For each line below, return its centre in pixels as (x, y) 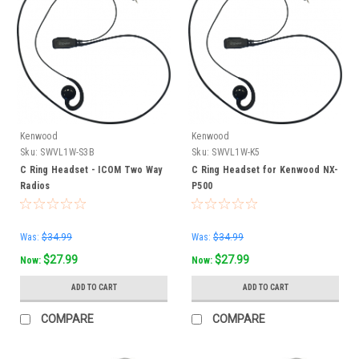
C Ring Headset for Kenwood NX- (265, 169)
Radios (35, 186)
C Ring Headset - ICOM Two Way (91, 169)
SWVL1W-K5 (236, 152)
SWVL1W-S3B (67, 152)
